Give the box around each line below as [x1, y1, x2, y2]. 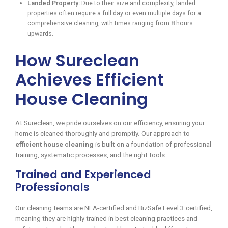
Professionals [15, 179, 90, 195]
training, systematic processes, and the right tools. [15, 151, 167, 159]
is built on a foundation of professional [94, 140, 211, 149]
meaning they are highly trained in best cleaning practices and [15, 215, 197, 223]
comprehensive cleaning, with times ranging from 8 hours [27, 19, 193, 27]
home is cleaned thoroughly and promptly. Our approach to [15, 130, 190, 138]
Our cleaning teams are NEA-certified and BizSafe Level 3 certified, [15, 204, 212, 212]
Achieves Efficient [15, 68, 164, 91]
